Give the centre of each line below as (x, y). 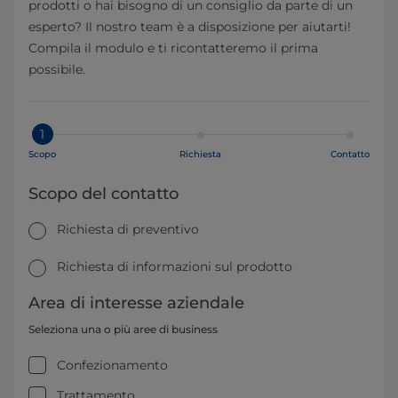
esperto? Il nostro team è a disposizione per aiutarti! (190, 26)
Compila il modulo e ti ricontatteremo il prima (173, 48)
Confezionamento (112, 366)
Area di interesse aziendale (136, 303)
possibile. (57, 69)
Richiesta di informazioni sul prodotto (175, 266)
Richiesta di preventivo (128, 229)
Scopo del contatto (103, 193)
